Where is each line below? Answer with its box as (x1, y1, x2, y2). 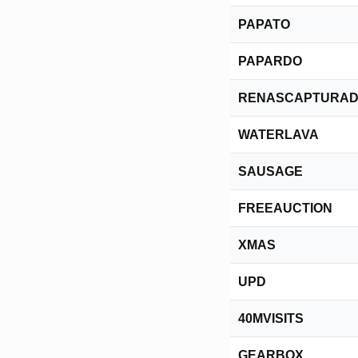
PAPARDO (238, 54, 302, 68)
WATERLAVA (238, 128, 319, 141)
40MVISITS (238, 312, 304, 325)
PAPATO (238, 18, 290, 31)
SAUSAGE (238, 165, 303, 178)
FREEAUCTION (238, 201, 332, 215)
